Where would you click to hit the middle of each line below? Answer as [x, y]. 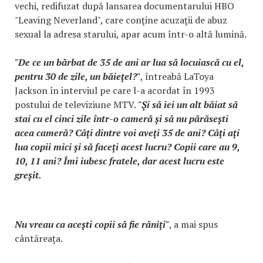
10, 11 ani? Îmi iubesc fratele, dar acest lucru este [119, 161]
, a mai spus [193, 225]
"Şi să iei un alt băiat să [187, 105]
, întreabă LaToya [177, 77]
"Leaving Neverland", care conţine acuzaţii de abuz [121, 20]
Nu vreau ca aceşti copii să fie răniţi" [92, 225]
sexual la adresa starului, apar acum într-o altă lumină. [131, 34]
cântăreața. [39, 239]
